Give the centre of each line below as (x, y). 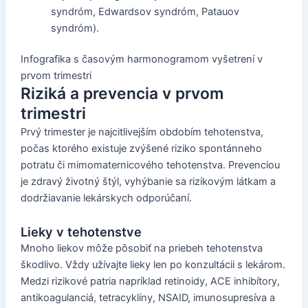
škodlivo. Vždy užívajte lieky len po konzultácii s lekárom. (153, 264)
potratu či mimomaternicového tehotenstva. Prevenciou (150, 165)
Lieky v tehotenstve (81, 231)
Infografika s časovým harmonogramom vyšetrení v (141, 59)
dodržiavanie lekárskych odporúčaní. (106, 198)
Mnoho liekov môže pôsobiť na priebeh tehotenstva (141, 248)
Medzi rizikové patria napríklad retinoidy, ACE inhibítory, (150, 281)
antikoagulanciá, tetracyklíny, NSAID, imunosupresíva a (147, 297)
